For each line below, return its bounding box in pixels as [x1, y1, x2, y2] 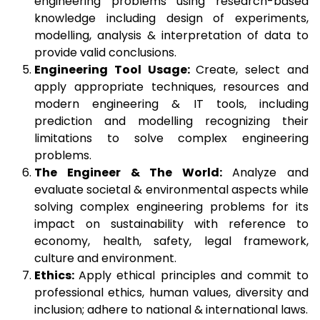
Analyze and [232, 164, 309, 181]
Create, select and [196, 61, 309, 79]
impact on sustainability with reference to [34, 216, 309, 233]
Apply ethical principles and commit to [79, 267, 309, 284]
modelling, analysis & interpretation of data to [34, 27, 309, 44]
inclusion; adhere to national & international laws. [34, 301, 308, 319]
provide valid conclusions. [34, 44, 176, 61]
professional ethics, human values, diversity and [34, 284, 309, 301]
